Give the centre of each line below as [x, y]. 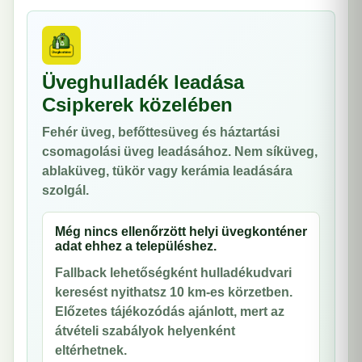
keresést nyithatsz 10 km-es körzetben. [174, 292]
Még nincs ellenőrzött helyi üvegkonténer [181, 232]
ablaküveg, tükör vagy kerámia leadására [167, 171]
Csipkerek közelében [137, 105]
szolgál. [65, 190]
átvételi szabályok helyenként [145, 331]
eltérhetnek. [91, 350]
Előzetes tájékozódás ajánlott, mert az [170, 311]
